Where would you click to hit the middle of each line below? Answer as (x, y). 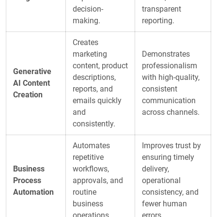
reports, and (93, 89)
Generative (32, 71)
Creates (85, 42)
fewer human (164, 203)
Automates (91, 145)
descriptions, (94, 77)
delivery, (155, 169)
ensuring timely (168, 157)
